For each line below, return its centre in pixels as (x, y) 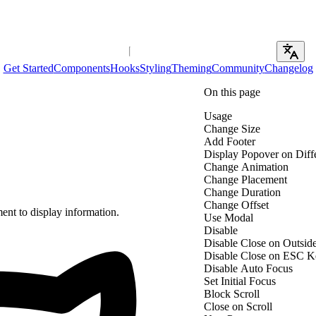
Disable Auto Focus (248, 268)
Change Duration (242, 192)
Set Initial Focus (240, 281)
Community (238, 68)
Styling (155, 68)
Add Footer (230, 141)
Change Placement (245, 179)
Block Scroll (232, 293)
